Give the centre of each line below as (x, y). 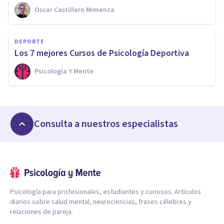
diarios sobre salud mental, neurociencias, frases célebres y (101, 202)
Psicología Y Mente (64, 71)
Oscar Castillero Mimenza (74, 10)
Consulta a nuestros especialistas (106, 124)
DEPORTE (29, 41)
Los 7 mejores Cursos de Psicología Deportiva (102, 53)
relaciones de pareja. (41, 212)
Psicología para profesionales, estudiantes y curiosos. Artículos (105, 192)
